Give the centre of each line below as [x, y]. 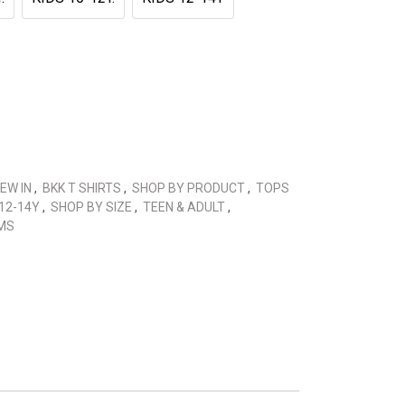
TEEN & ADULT [185, 207]
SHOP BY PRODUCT [190, 188]
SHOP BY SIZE [93, 207]
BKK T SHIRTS [83, 188]
